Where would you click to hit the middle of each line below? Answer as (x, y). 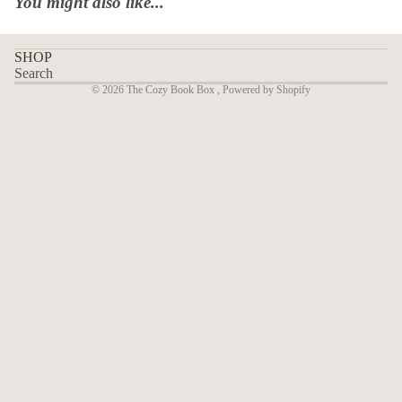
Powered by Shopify (267, 89)
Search (34, 73)
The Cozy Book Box (172, 89)
